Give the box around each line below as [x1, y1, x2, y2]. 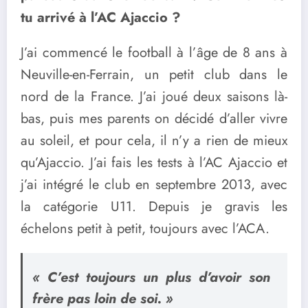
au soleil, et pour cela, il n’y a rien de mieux [21, 131, 287, 151]
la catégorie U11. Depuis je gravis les [21, 197, 287, 217]
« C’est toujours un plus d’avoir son [32, 267, 270, 288]
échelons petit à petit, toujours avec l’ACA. [21, 219, 269, 239]
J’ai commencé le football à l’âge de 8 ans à [21, 43, 287, 63]
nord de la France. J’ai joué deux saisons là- [21, 87, 287, 107]
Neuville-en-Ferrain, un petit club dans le [21, 65, 287, 85]
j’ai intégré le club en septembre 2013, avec [21, 175, 287, 195]
